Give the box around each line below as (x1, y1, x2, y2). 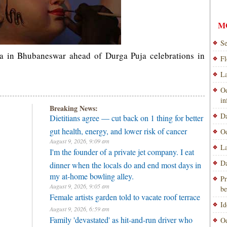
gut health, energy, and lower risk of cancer (50, 126, 187, 134)
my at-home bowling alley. (50, 171, 134, 179)
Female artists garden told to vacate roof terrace (50, 192, 200, 202)
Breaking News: (50, 103, 98, 113)
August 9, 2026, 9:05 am (50, 182, 109, 190)
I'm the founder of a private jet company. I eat (50, 146, 194, 157)
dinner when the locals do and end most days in (50, 160, 201, 168)
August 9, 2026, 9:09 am (50, 137, 109, 145)
